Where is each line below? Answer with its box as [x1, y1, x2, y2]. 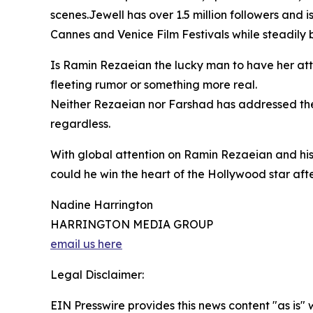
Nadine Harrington [50, 197, 153, 212]
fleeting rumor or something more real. [50, 77, 257, 92]
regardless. [50, 116, 110, 131]
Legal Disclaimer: [50, 267, 144, 282]
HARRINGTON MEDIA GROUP [50, 217, 213, 231]
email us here [50, 236, 122, 251]
